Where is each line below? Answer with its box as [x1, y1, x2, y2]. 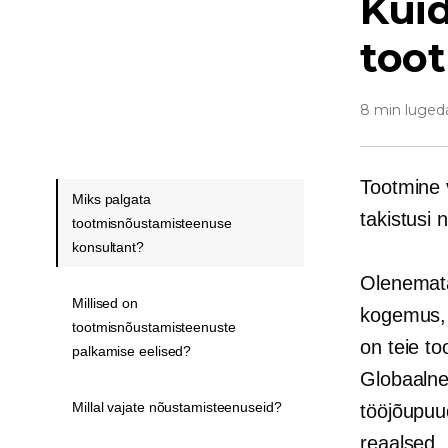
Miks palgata [72, 190, 151, 207]
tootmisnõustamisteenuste [72, 318, 236, 335]
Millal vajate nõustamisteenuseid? [72, 398, 282, 415]
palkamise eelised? [72, 342, 192, 359]
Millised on [72, 294, 138, 311]
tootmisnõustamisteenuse [72, 214, 232, 231]
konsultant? [72, 238, 144, 255]
